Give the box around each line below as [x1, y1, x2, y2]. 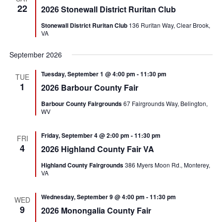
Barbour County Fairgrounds [41, 99, 124, 108]
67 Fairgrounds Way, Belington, [123, 99, 208, 108]
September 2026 [9, 50, 62, 59]
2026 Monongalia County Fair [41, 205, 152, 216]
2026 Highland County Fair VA [41, 143, 155, 155]
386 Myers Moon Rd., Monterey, [125, 161, 211, 169]
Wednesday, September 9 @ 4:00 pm [41, 192, 145, 201]
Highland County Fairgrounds [41, 161, 125, 169]
